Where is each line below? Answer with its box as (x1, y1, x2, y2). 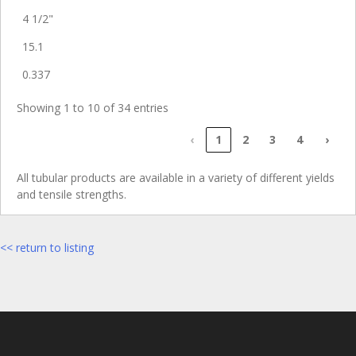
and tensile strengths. (17, 187, 126, 202)
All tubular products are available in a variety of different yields (17, 170, 335, 185)
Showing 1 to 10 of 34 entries (17, 100, 168, 115)
